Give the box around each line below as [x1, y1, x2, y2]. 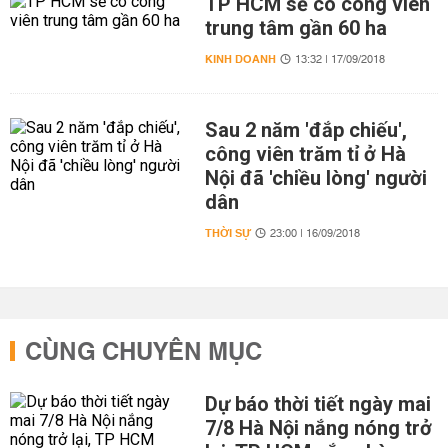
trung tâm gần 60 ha [204, 16, 387, 41]
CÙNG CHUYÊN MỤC [25, 331, 262, 376]
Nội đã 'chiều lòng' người [204, 166, 427, 191]
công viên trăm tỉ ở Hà [204, 142, 406, 167]
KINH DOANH [204, 49, 276, 71]
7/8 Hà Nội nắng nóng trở [204, 416, 432, 441]
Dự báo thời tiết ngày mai [204, 392, 431, 417]
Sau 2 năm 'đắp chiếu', [204, 118, 407, 143]
